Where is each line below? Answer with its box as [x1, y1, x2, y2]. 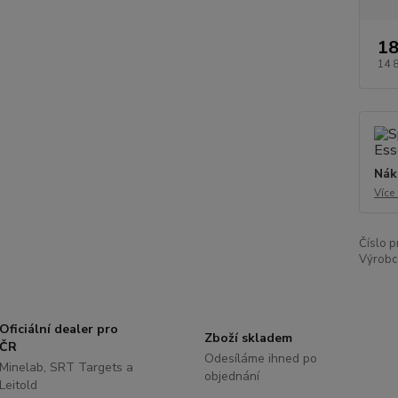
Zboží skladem [203, 330, 292, 346]
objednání [203, 368, 259, 385]
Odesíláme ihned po [203, 350, 317, 367]
